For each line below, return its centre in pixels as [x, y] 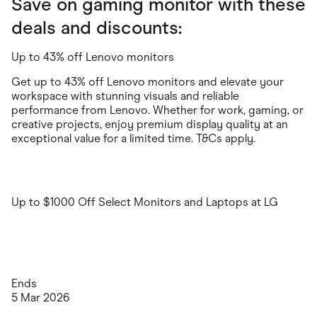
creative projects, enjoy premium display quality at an [150, 124]
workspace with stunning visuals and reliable [125, 96]
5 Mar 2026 [40, 297]
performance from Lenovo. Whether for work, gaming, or [157, 110]
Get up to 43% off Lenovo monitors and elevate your [148, 81]
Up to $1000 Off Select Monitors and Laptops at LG [145, 202]
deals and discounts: [97, 27]
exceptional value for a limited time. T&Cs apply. [133, 138]
